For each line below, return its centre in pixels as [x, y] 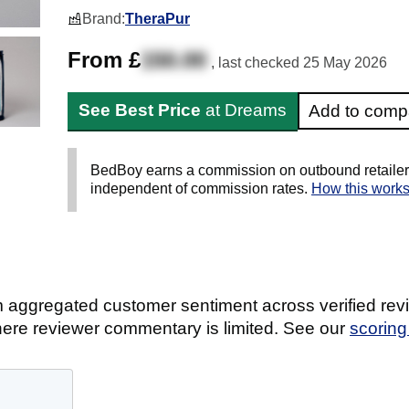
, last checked [257, 63]
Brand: [104, 19]
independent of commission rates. [201, 189]
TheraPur [157, 19]
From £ [104, 60]
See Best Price [140, 110]
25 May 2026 [345, 63]
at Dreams [244, 110]
